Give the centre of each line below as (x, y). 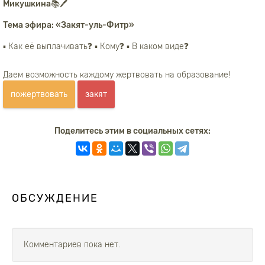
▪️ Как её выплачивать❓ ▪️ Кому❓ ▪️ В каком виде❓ (96, 46)
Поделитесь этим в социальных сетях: (132, 131)
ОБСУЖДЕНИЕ (55, 198)
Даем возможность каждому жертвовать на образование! (117, 75)
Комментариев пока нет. (72, 245)
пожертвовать (39, 94)
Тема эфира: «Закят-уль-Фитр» (69, 25)
